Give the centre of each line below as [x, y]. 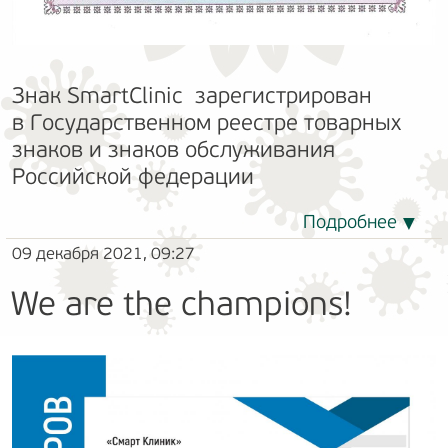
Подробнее [350, 223]
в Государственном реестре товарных [206, 124]
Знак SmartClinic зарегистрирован [192, 97]
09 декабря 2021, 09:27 [103, 254]
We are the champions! [181, 306]
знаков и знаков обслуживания [173, 151]
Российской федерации [133, 178]
